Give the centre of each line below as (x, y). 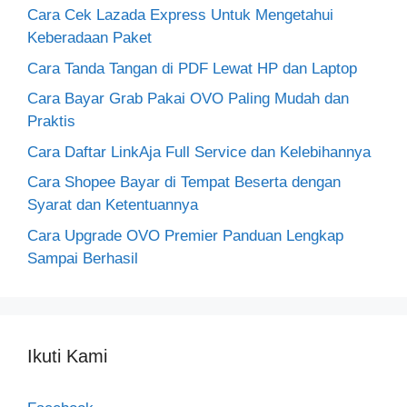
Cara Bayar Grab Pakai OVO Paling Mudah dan (188, 99)
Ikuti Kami (67, 356)
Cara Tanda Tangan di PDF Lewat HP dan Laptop (192, 68)
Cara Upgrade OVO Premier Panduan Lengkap (185, 235)
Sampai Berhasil (83, 258)
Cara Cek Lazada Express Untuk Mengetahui (180, 15)
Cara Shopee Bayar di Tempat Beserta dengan (184, 182)
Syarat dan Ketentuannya (113, 205)
